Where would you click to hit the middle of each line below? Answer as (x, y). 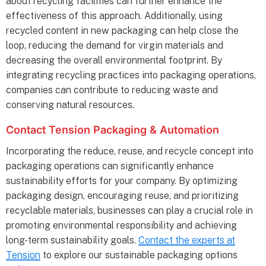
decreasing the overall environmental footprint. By (114, 61)
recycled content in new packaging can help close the (122, 31)
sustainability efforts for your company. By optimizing (122, 181)
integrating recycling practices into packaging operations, (131, 75)
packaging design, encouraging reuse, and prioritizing (122, 196)
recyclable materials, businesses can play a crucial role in (129, 211)
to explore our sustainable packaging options (139, 255)
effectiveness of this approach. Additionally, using (114, 16)
